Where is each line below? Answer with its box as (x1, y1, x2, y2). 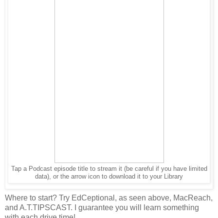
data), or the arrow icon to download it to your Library (35, 173, 183, 181)
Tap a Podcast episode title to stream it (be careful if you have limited (11, 165, 207, 173)
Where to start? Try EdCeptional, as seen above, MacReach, (5, 194, 213, 202)
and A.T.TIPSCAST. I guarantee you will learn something (5, 203, 199, 212)
